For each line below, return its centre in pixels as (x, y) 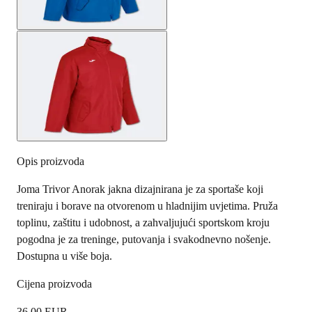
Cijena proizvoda (54, 283)
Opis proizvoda (50, 161)
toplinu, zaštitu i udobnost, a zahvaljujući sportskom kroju (143, 222)
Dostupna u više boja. (64, 256)
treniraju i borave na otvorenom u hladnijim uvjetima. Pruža (147, 205)
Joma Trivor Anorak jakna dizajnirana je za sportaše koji (140, 189)
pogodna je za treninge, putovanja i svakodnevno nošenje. (144, 239)
